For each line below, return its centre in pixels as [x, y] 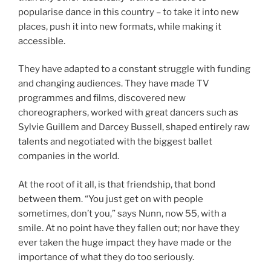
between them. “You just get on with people [111, 199]
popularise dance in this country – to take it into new [129, 12]
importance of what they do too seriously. [106, 257]
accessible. [42, 41]
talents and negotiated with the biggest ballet [115, 142]
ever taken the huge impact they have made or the [125, 242]
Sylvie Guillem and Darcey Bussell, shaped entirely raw [134, 127]
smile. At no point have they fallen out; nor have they [129, 228]
